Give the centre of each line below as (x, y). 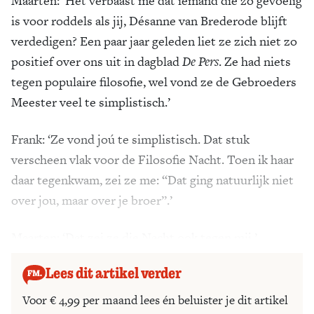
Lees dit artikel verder (113, 273)
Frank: (29, 139)
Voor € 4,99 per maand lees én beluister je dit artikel (155, 300)
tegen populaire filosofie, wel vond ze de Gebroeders (154, 82)
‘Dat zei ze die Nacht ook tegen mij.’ (158, 237)
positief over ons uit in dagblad (97, 61)
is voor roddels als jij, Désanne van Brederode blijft (149, 21)
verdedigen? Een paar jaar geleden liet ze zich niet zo (154, 41)
